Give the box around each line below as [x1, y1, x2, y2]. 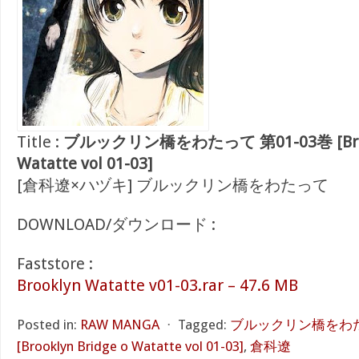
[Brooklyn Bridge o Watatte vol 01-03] [17, 338, 244, 354]
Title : [17, 132, 63, 151]
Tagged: [178, 317, 227, 333]
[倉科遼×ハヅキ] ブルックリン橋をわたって [17, 175, 329, 195]
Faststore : [17, 254, 93, 273]
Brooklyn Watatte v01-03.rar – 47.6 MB [17, 276, 298, 295]
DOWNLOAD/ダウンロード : [17, 215, 216, 234]
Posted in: [17, 317, 77, 333]
